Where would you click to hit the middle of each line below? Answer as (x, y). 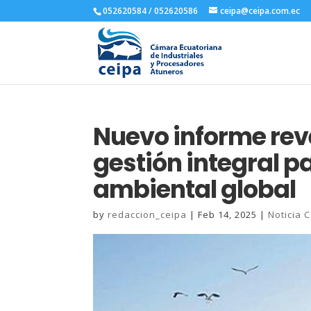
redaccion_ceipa (148, 215)
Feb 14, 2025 (228, 215)
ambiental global (195, 189)
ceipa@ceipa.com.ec (260, 11)
